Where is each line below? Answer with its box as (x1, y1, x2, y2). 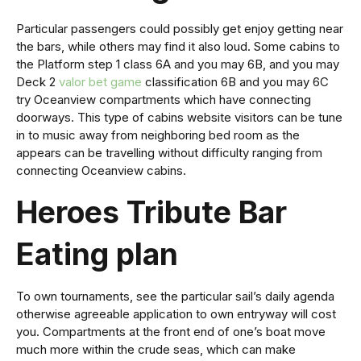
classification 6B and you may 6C (142, 74, 329, 90)
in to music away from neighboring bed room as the (16, 127, 300, 143)
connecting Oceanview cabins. (16, 163, 186, 179)
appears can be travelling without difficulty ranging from (16, 145, 322, 161)
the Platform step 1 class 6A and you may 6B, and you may (16, 56, 339, 73)
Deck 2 (16, 74, 59, 90)
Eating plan (16, 236, 178, 273)
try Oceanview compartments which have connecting (16, 92, 311, 108)
